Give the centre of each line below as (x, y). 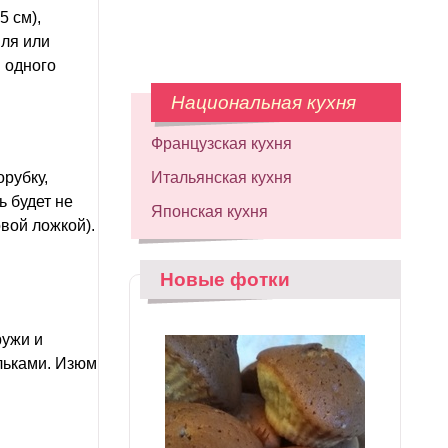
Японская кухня (209, 211)
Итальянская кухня (221, 177)
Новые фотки (225, 279)
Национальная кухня (263, 102)
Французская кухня (221, 143)
